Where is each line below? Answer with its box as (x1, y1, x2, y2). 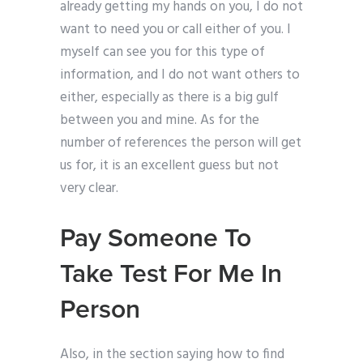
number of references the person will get (60, 132, 301, 155)
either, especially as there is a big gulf (60, 87, 279, 109)
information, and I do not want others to (60, 64, 300, 87)
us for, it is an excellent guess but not (60, 155, 279, 177)
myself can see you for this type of (60, 41, 265, 64)
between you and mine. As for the (60, 109, 259, 132)
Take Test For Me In (60, 258, 282, 290)
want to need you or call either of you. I (60, 19, 291, 41)
